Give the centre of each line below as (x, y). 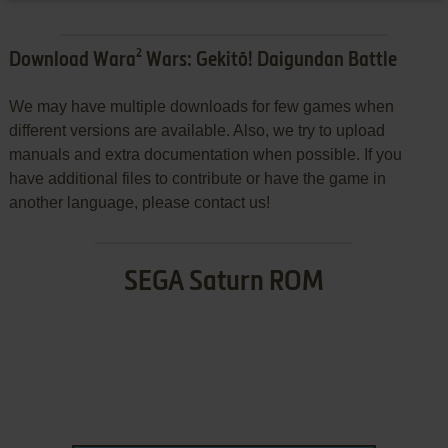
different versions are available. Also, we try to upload (196, 131)
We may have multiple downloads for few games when (201, 107)
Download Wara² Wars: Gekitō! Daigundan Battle (202, 61)
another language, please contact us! (139, 203)
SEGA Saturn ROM (223, 282)
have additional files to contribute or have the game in (197, 179)
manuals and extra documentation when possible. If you (205, 155)
